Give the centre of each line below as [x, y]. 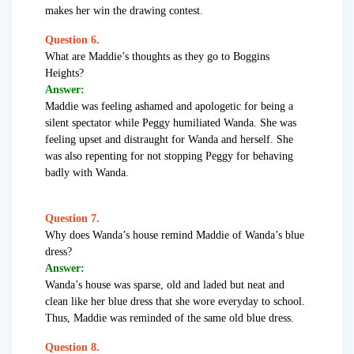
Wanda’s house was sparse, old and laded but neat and [165, 285]
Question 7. [72, 219]
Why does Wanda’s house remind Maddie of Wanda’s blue [175, 235]
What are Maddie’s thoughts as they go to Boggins [157, 57]
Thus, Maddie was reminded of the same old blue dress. [169, 318]
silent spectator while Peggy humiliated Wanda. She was [171, 123]
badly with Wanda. [87, 173]
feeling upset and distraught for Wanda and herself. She [169, 140]
